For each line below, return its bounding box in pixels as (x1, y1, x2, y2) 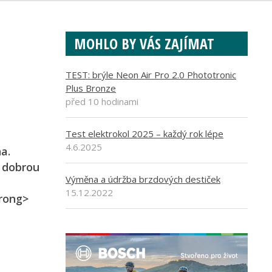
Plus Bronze (66, 82, 116, 94)
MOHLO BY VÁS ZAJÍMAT (74, 33, 214, 53)
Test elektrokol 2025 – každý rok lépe (66, 127, 223, 140)
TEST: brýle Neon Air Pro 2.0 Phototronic (66, 69, 236, 81)
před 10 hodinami (66, 95, 138, 107)
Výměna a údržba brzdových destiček (66, 173, 220, 185)
